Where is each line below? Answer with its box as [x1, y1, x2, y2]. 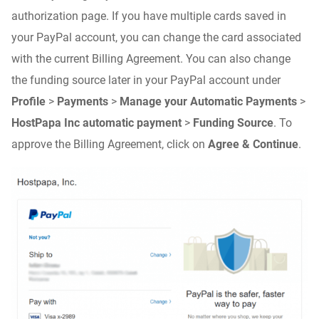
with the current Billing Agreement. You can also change [11, 51, 291, 66]
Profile [11, 94, 46, 108]
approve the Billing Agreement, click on [11, 137, 208, 151]
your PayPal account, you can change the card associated [11, 30, 301, 44]
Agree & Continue [208, 137, 298, 151]
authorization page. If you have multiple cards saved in [11, 9, 286, 23]
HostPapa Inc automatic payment [11, 115, 182, 130]
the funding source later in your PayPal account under [11, 73, 281, 87]
